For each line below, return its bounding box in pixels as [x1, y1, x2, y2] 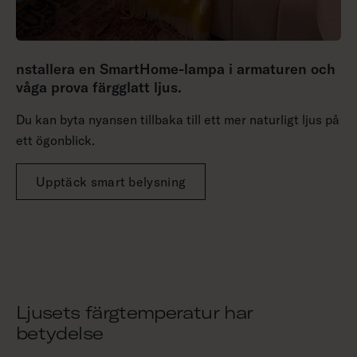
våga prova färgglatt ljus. [16, 78, 182, 97]
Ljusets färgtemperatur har [16, 301, 253, 324]
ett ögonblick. [16, 132, 95, 149]
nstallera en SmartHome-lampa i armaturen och [16, 60, 335, 79]
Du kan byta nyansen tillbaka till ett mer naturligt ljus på [16, 112, 339, 128]
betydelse [16, 322, 104, 345]
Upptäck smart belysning [36, 174, 186, 190]
